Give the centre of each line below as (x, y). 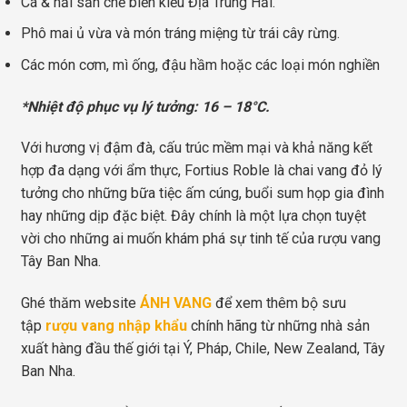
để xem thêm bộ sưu (279, 303)
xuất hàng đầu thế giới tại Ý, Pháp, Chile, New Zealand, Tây (203, 349)
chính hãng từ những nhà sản (278, 326)
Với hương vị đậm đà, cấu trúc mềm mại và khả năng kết (197, 148)
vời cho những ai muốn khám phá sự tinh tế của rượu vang (201, 239)
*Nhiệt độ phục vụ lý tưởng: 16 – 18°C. (145, 106)
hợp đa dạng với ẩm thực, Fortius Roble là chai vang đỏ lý (202, 171)
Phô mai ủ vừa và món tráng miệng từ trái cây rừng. (180, 34)
